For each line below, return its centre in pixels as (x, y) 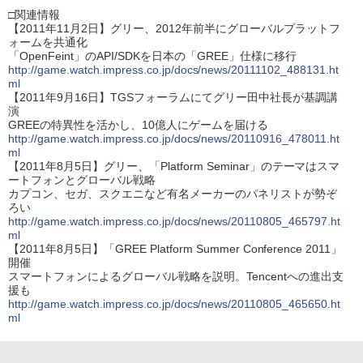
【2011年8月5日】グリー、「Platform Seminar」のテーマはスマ (174, 167)
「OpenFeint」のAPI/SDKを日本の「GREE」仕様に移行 (152, 56)
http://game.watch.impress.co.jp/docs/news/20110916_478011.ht (174, 139)
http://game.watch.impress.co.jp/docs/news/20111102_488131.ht (174, 70)
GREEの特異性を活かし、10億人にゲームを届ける (138, 125)
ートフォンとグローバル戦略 (82, 180)
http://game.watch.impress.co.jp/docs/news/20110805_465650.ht (175, 304)
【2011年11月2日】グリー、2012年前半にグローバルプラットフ (174, 29)
